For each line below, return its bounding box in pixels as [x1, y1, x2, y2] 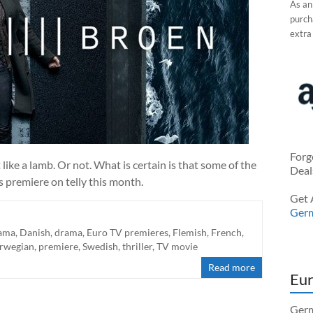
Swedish [82, 240, 118, 252]
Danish [20, 226, 50, 238]
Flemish [173, 226, 207, 238]
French [211, 226, 242, 238]
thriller [122, 240, 152, 252]
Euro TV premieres [87, 226, 168, 238]
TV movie [156, 240, 198, 252]
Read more [208, 261, 256, 273]
